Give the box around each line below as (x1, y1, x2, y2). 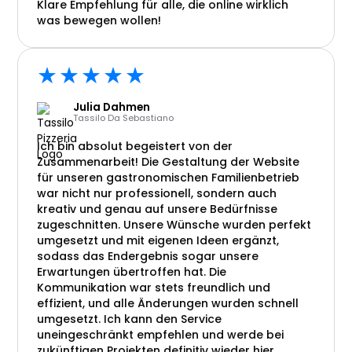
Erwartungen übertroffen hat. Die (37, 264, 227, 280)
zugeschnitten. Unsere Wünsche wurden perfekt (37, 217, 312, 233)
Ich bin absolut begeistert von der (37, 138, 233, 154)
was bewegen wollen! (37, 13, 162, 28)
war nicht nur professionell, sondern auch (37, 185, 277, 201)
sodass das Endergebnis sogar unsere (37, 248, 259, 264)
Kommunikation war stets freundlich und (37, 280, 271, 295)
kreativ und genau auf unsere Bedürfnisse (37, 201, 278, 217)
